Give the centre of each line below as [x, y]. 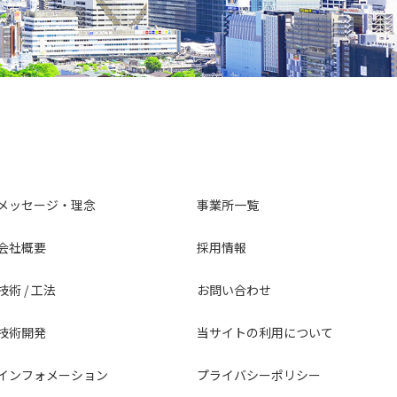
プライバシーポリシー [259, 375]
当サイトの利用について [265, 332]
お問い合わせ [234, 290]
